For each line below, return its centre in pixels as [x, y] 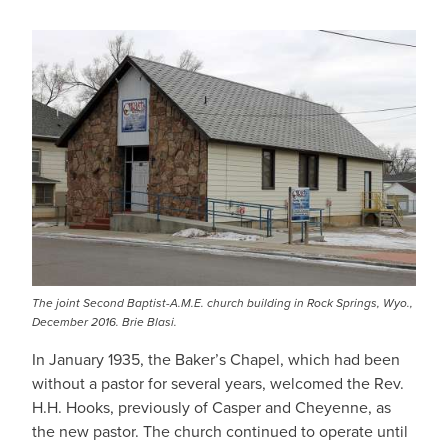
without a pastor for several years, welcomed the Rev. [218, 383]
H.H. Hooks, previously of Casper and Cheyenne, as [211, 407]
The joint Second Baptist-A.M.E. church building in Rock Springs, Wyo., [222, 303]
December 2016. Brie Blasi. [104, 322]
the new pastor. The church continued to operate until [220, 431]
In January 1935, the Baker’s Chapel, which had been [216, 359]
